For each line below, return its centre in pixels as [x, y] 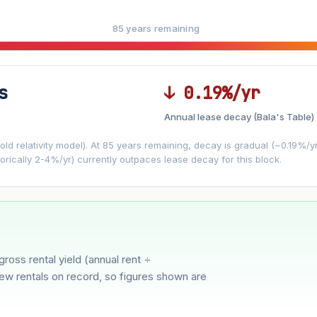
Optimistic [104, 196]
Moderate [34, 196]
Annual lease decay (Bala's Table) [239, 116]
